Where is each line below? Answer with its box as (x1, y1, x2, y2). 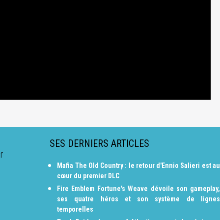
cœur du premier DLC (57, 172, 120, 180)
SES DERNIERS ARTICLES (50, 137, 150, 150)
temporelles (57, 205, 94, 214)
